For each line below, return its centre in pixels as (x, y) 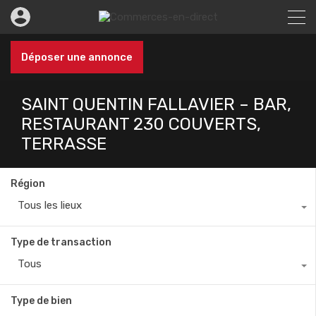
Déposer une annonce (77, 57)
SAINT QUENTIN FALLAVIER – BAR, (156, 104)
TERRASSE (64, 144)
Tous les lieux (50, 205)
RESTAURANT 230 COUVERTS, (141, 124)
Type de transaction (61, 242)
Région (28, 184)
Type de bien (41, 301)
